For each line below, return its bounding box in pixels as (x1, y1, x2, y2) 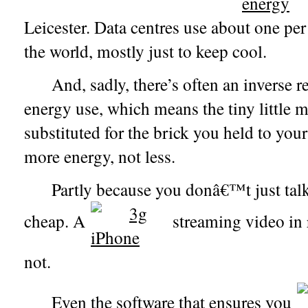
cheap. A (24, 209, 91, 233)
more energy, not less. (24, 144, 175, 168)
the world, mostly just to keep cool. (24, 39, 267, 63)
